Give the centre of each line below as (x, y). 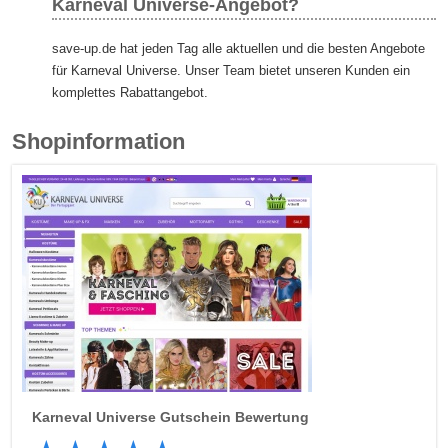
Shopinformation (99, 141)
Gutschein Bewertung (233, 416)
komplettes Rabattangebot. (130, 92)
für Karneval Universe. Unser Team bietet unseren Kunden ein (231, 70)
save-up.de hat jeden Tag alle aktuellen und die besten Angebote (239, 48)
